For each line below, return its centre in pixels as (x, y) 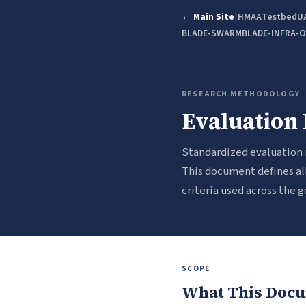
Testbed (279, 17)
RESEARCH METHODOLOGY (241, 94)
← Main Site (208, 17)
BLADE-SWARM (212, 33)
